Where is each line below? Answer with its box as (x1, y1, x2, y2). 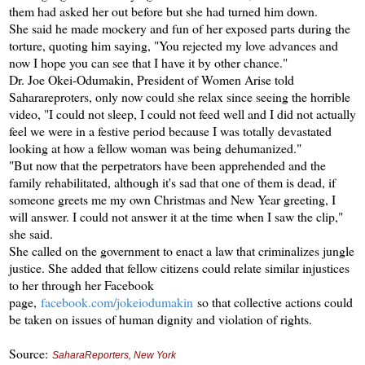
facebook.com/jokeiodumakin (41, 292, 193, 310)
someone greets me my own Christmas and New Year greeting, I (9, 190, 336, 208)
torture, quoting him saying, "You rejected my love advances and (9, 36, 338, 54)
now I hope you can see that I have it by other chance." (9, 53, 288, 71)
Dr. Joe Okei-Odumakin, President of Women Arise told (9, 70, 294, 88)
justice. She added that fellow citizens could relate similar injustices (9, 258, 350, 276)
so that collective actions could (193, 292, 353, 310)
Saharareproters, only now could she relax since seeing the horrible (9, 87, 350, 105)
